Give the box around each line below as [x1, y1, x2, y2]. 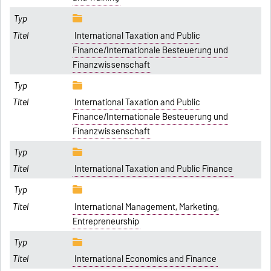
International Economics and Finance [74, 252, 217, 267]
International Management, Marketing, [74, 199, 219, 214]
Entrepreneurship [73, 214, 140, 229]
